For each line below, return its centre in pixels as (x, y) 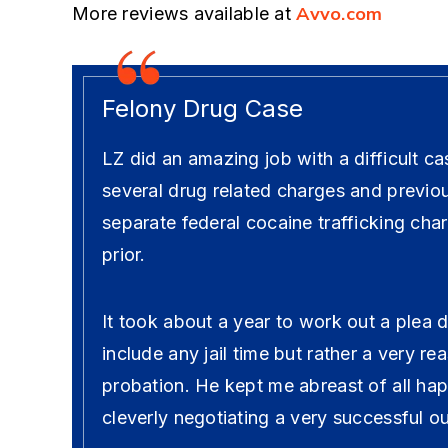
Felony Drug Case (202, 108)
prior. (124, 254)
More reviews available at (184, 13)
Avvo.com (339, 13)
